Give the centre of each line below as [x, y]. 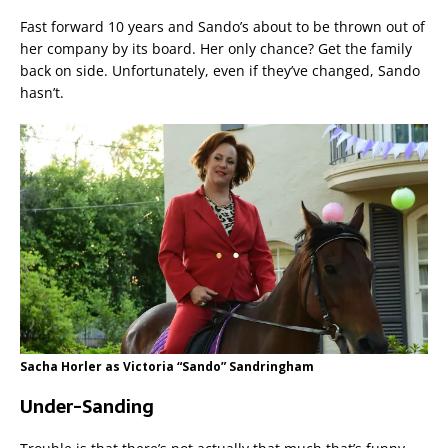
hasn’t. [42, 93]
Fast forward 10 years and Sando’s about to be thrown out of [222, 27]
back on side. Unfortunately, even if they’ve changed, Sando [220, 71]
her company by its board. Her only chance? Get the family [216, 49]
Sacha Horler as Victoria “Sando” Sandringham [167, 366]
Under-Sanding [87, 406]
